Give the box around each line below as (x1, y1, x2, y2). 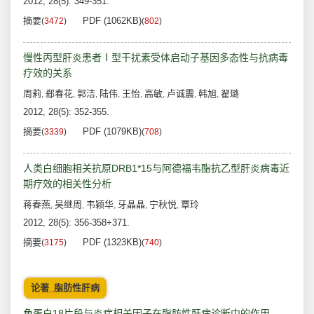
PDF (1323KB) (83, 237, 142, 248)
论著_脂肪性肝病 (31, 282, 100, 294)
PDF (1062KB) (83, 15, 142, 27)
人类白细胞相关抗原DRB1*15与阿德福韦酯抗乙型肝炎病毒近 (23, 163, 289, 175)
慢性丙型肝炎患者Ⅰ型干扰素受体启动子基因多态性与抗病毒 (23, 52, 288, 64)
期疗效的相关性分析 (23, 178, 111, 190)
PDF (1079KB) (83, 126, 142, 137)
